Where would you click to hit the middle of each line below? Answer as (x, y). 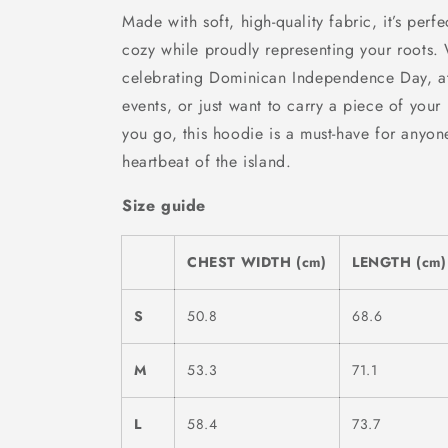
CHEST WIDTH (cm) (257, 262)
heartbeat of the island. (207, 161)
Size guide (164, 205)
